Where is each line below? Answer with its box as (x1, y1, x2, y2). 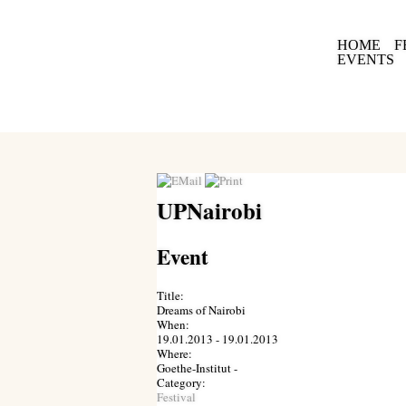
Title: (156, 287, 184, 304)
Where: (156, 345, 192, 362)
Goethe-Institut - (156, 360, 237, 376)
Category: (156, 374, 206, 391)
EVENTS (336, 52, 394, 67)
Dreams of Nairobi (156, 302, 246, 318)
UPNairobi (156, 194, 262, 227)
